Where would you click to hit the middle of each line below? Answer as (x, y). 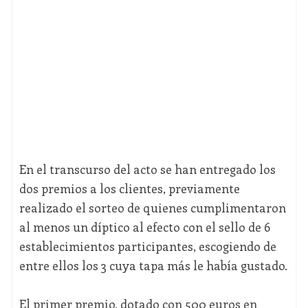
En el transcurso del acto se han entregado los (147, 169)
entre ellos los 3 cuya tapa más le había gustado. (153, 266)
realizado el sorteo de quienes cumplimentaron (152, 208)
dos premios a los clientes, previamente (129, 189)
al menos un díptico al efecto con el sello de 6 (144, 227)
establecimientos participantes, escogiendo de (147, 246)
